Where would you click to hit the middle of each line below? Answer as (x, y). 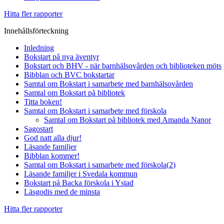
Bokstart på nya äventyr (61, 57)
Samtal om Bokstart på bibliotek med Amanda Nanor (127, 120)
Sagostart (38, 129)
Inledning (39, 48)
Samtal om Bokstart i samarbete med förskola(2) (100, 165)
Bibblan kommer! (52, 156)
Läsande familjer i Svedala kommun (81, 174)
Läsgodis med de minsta (62, 192)
